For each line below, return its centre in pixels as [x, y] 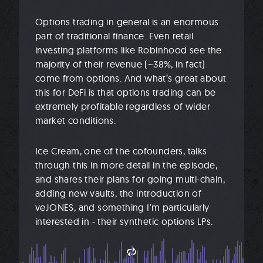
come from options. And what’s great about [131, 78]
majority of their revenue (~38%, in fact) [120, 64]
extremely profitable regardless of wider [123, 106]
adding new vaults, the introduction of [119, 193]
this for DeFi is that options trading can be [126, 92]
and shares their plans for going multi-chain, [130, 179]
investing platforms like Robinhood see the [129, 50]
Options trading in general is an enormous [127, 21]
